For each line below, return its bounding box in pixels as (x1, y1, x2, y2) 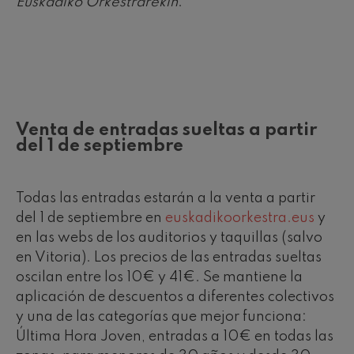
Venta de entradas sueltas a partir (16, 122, 317, 140)
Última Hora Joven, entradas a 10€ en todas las (16, 329, 333, 344)
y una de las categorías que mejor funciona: (16, 309, 307, 324)
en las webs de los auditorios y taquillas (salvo (16, 230, 322, 245)
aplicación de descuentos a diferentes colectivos (16, 289, 334, 304)
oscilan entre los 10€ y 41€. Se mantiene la (16, 269, 303, 284)
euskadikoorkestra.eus (165, 210, 314, 225)
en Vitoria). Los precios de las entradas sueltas (16, 250, 322, 265)
